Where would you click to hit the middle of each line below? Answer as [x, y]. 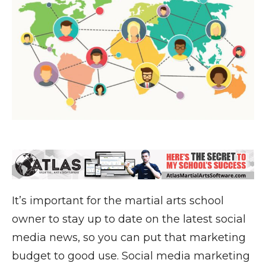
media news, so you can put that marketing [129, 237]
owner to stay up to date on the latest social [129, 219]
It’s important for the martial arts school [118, 200]
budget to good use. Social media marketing [131, 256]
